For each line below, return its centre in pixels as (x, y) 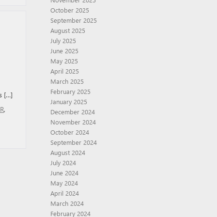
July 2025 (63, 40)
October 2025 (70, 10)
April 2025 (64, 71)
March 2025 (67, 81)
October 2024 (70, 132)
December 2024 (72, 112)
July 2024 (63, 163)
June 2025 (64, 51)
